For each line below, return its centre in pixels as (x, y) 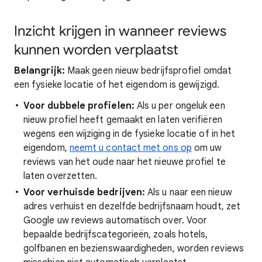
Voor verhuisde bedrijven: (84, 192)
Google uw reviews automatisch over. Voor (116, 220)
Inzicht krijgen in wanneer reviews (120, 31)
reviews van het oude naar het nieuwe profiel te (125, 162)
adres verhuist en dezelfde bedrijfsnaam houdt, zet (132, 206)
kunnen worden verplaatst (96, 50)
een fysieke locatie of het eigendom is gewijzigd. (117, 85)
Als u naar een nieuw (189, 192)
